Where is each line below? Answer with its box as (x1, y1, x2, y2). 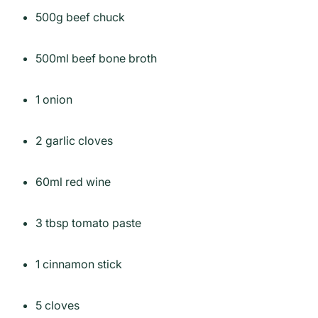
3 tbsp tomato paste (35, 215, 141, 230)
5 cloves (35, 297, 79, 312)
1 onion (35, 92, 72, 106)
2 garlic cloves (35, 133, 113, 148)
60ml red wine (35, 174, 111, 189)
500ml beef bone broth (35, 50, 157, 65)
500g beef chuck (35, 9, 125, 24)
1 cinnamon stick (35, 256, 122, 271)
